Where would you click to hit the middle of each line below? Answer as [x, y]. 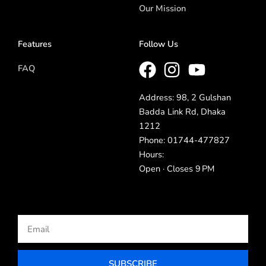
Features [35, 44]
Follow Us [159, 44]
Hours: [151, 155]
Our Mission [162, 9]
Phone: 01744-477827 [184, 140]
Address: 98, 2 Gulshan [185, 98]
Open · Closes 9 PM [177, 169]
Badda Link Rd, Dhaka [182, 112]
